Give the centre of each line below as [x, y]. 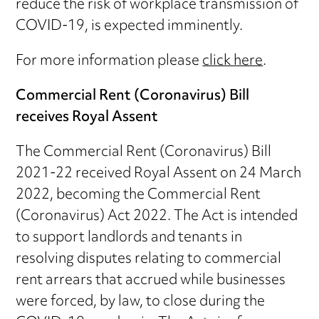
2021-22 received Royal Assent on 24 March [159, 174]
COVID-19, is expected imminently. [130, 26]
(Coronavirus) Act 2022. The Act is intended [157, 216]
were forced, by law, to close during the [141, 302]
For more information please [109, 61]
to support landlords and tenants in [129, 238]
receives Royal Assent [87, 117]
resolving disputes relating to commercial [149, 259]
